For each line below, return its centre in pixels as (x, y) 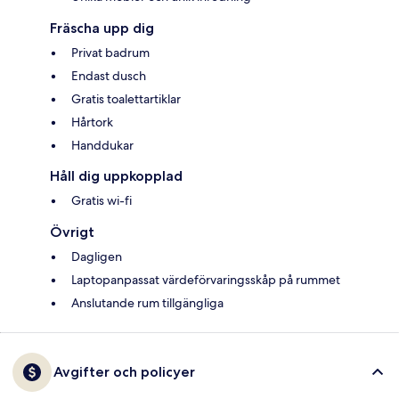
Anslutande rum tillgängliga (147, 303)
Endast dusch (109, 76)
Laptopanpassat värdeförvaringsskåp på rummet (206, 280)
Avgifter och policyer (124, 372)
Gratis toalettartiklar (126, 99)
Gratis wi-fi (102, 201)
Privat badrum (110, 53)
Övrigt (72, 232)
